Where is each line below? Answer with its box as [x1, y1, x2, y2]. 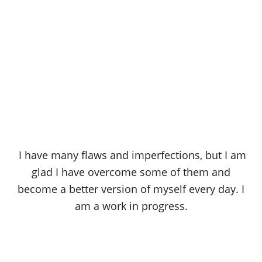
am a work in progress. [74, 198, 188, 213]
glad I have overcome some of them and [32, 164, 230, 179]
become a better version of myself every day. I [18, 181, 244, 196]
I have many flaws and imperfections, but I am [16, 147, 246, 162]
